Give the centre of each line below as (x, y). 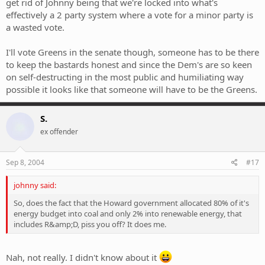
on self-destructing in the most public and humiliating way (125, 77)
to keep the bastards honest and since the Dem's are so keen (129, 65)
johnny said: (35, 185)
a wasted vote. (35, 28)
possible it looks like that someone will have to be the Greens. (132, 90)
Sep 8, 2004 (25, 162)
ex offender (59, 132)
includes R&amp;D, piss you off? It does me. (90, 224)
